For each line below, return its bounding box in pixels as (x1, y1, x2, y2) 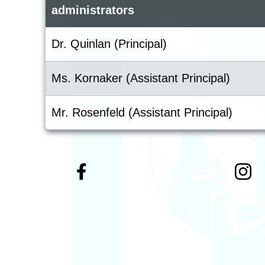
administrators (51, 4, 134, 17)
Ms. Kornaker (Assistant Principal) (51, 72, 230, 85)
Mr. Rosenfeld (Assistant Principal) (51, 106, 232, 119)
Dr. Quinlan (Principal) (51, 37, 167, 50)
